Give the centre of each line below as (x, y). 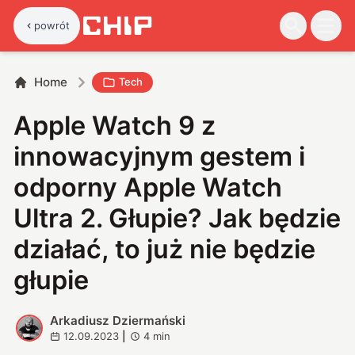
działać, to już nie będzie (165, 249)
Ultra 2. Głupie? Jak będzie (177, 218)
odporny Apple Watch (148, 187)
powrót (52, 25)
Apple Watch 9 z (115, 125)
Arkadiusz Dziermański (117, 320)
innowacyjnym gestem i (160, 156)
